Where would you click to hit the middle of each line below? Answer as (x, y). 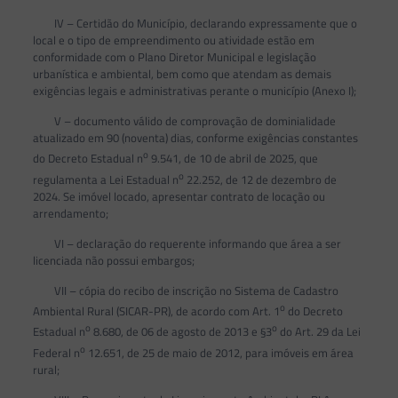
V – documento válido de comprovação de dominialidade (184, 121)
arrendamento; (70, 213)
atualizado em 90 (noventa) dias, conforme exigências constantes (195, 138)
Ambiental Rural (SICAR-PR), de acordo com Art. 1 (156, 311)
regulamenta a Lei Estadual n (105, 179)
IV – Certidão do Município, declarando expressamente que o (195, 24)
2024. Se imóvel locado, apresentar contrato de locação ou (179, 196)
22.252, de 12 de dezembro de (260, 179)
